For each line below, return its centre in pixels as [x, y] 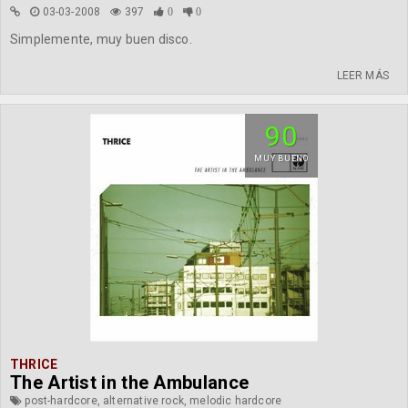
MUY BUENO [281, 158]
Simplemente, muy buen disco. [101, 39]
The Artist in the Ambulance [130, 382]
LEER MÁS [362, 76]
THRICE [34, 364]
